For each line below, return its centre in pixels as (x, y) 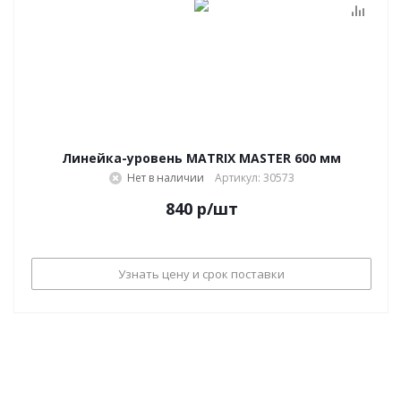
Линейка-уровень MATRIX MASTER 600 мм (201, 158)
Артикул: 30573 (254, 178)
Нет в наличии (165, 178)
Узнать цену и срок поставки (201, 273)
